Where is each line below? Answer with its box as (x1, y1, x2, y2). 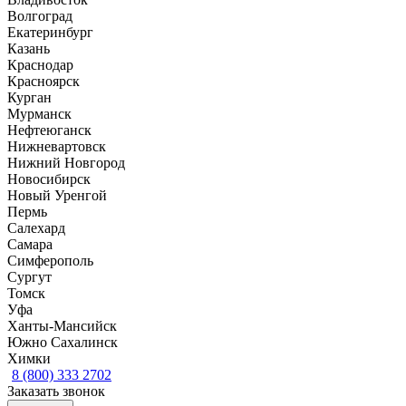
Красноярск (7, 72, 80, 89)
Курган (7, 89, 52, 105)
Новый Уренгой (7, 187, 107, 203)
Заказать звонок (7, 382, 105, 399)
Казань (7, 40, 50, 56)
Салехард (7, 219, 65, 236)
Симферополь (7, 252, 93, 268)
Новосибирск (7, 170, 91, 187)
